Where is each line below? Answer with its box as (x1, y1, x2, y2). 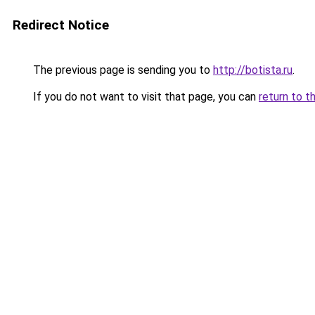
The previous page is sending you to (30, 63, 213, 77)
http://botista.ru (213, 63, 292, 77)
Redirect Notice (13, 17, 109, 33)
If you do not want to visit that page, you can (30, 90, 259, 103)
